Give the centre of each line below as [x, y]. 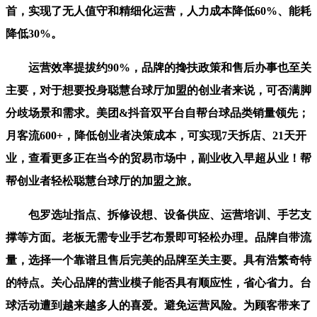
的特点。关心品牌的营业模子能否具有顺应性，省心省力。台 [158, 283]
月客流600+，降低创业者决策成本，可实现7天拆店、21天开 [156, 136]
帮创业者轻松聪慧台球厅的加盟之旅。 [102, 181]
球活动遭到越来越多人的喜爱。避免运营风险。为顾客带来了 [158, 306]
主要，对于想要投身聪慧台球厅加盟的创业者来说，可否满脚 [158, 91]
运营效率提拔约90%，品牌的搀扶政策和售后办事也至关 [158, 68]
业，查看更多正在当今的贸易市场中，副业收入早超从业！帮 [158, 158]
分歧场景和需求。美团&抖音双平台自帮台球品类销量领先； [157, 113]
